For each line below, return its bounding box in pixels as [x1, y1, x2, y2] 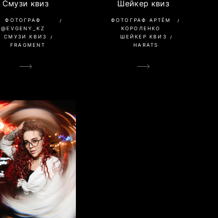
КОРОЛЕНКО [121, 25, 161, 32]
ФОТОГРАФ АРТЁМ [110, 17, 171, 23]
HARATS [133, 42, 159, 48]
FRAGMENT [10, 42, 46, 48]
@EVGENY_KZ [1, 25, 45, 32]
